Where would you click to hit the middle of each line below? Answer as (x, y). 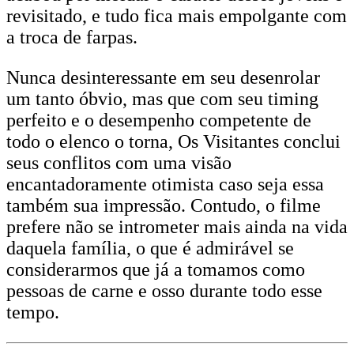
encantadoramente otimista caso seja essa (165, 184)
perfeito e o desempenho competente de (159, 120)
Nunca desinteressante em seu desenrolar (163, 77)
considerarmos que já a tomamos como (156, 269)
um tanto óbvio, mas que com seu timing (162, 99)
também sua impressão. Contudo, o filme (164, 205)
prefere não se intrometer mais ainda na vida (177, 227)
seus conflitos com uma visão (119, 163)
